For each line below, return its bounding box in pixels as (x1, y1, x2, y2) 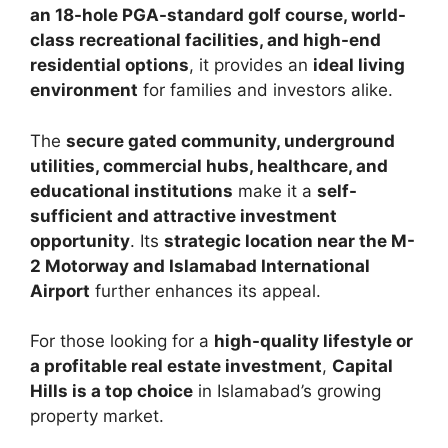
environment (30, 80, 138, 101)
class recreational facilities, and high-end (30, 30, 381, 51)
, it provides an (189, 55, 313, 76)
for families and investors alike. (138, 80, 393, 101)
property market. (30, 406, 164, 427)
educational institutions (30, 180, 233, 201)
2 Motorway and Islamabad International (30, 255, 370, 276)
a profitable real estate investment (30, 356, 322, 377)
